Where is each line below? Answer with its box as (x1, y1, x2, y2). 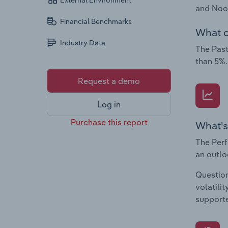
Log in (97, 99, 121, 110)
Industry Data (60, 38, 106, 48)
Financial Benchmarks (60, 17, 132, 26)
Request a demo (78, 75, 140, 86)
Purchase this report (70, 117, 148, 127)
